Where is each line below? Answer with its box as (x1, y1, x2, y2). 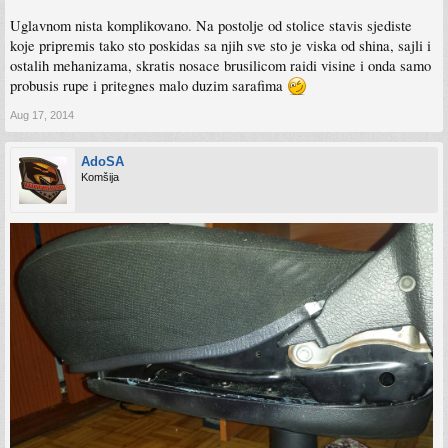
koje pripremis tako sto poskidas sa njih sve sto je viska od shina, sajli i (10, 35, 431, 55)
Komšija (81, 170, 119, 183)
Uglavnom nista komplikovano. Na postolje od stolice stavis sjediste (10, 15, 412, 35)
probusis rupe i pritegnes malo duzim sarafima (10, 75, 287, 95)
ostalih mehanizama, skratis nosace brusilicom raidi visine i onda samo (10, 55, 431, 75)
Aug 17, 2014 (10, 108, 74, 121)
